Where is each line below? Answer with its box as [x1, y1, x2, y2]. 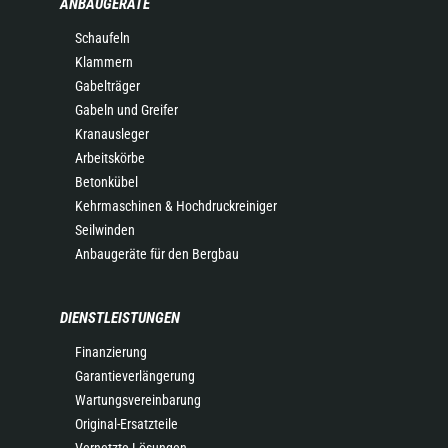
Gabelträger [75, 77, 140, 94]
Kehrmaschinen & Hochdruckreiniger [75, 197, 277, 214]
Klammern [75, 53, 133, 70]
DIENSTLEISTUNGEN [60, 308, 180, 327]
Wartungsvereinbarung [75, 391, 201, 408]
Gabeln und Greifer [75, 101, 178, 118]
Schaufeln [75, 29, 130, 46]
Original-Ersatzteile [75, 415, 178, 432]
